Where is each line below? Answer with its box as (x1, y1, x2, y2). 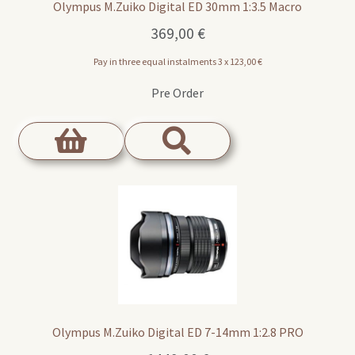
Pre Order (151, 84, 204, 101)
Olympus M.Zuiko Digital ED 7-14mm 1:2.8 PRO (52, 324, 303, 341)
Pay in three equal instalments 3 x (93, 55, 230, 67)
